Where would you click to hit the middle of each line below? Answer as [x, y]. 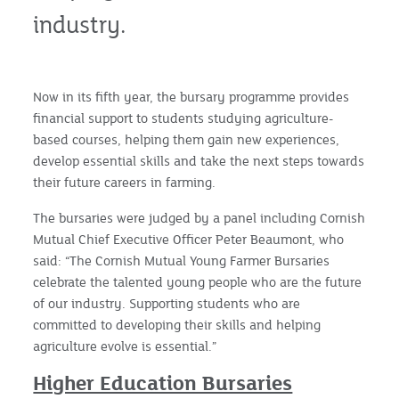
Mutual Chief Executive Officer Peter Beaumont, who [189, 239]
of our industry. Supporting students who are [167, 303]
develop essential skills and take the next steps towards [199, 160]
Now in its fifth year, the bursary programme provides [191, 96]
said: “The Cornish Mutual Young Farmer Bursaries [182, 260]
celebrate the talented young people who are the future [198, 281]
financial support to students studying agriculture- [183, 118]
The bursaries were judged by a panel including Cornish [199, 217]
